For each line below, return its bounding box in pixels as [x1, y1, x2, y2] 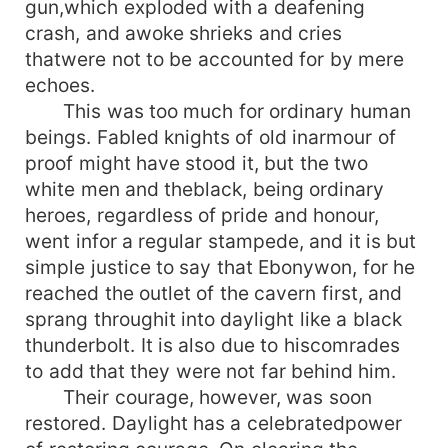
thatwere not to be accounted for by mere [25, 46, 405, 71]
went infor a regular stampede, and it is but [25, 228, 417, 253]
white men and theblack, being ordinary [25, 176, 385, 201]
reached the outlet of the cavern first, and [25, 280, 403, 305]
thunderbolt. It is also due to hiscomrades [25, 332, 400, 357]
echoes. [25, 72, 96, 97]
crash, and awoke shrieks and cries [25, 20, 343, 45]
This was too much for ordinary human [25, 98, 411, 123]
